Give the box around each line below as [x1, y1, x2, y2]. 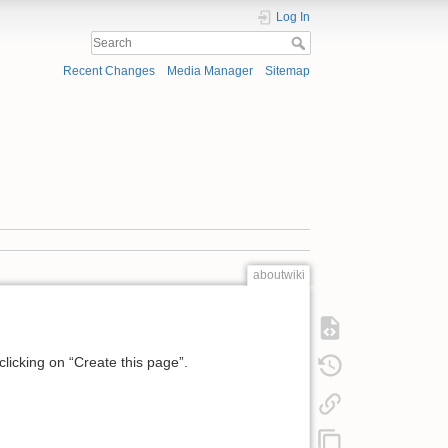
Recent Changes [62, 64, 155, 79]
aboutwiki [252, 268, 305, 283]
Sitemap [265, 64, 310, 79]
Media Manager [166, 64, 253, 79]
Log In [276, 10, 310, 24]
